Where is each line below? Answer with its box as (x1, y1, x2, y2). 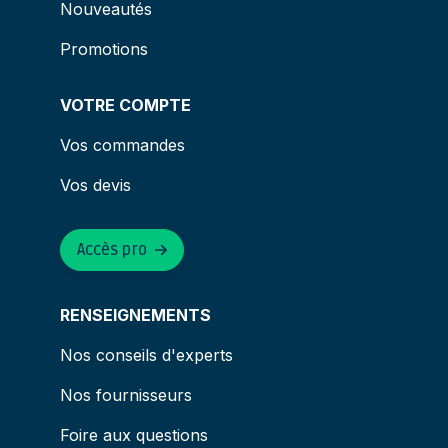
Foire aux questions (60, 425, 208, 446)
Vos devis (60, 175, 131, 196)
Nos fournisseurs (60, 385, 192, 406)
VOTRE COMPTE (60, 95, 191, 116)
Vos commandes (60, 135, 185, 156)
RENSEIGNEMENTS (60, 305, 211, 326)
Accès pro (77, 240, 147, 261)
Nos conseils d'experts (60, 345, 233, 366)
